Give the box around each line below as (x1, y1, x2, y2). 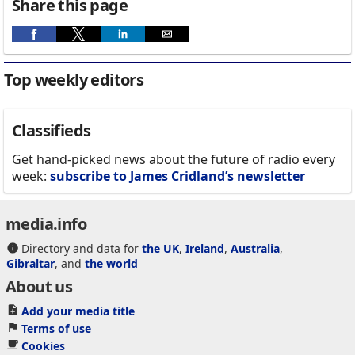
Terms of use (21, 320, 91, 336)
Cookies (21, 338, 65, 353)
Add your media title (21, 303, 135, 319)
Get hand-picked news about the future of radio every (12, 151, 335, 169)
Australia (230, 241, 280, 257)
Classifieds (12, 120, 91, 142)
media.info (6, 213, 86, 235)
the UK (141, 241, 179, 257)
